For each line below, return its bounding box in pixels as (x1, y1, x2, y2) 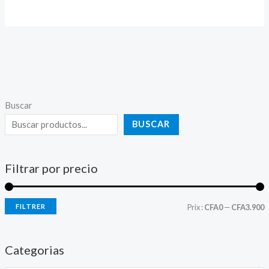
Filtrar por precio (4, 161, 98, 176)
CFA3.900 (231, 202, 265, 212)
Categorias (4, 242, 64, 257)
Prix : (187, 202, 205, 212)
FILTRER (15, 202, 46, 210)
